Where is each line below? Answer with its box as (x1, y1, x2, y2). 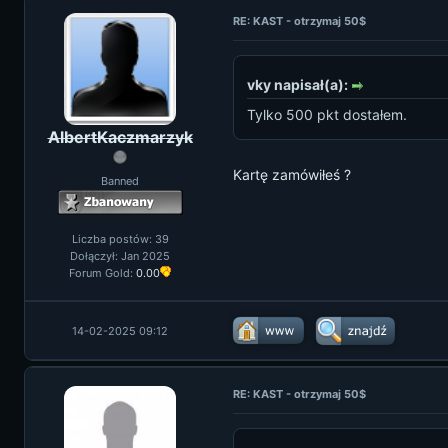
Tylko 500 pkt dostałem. (247, 105, 407, 123)
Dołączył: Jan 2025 (70, 249, 170, 263)
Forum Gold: (69, 266, 136, 280)
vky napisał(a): (247, 76, 351, 93)
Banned (101, 174, 139, 188)
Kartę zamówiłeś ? (233, 165, 351, 183)
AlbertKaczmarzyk (47, 127, 193, 147)
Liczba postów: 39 (71, 232, 169, 246)
